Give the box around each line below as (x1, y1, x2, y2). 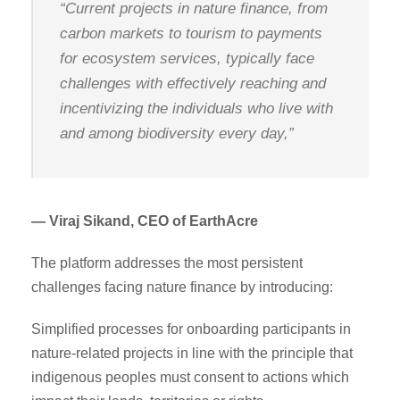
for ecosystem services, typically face (60, 49, 314, 67)
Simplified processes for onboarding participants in (31, 321, 351, 337)
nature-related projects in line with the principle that (31, 345, 353, 361)
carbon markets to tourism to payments (60, 24, 322, 42)
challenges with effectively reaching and (60, 74, 326, 92)
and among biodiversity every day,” (60, 124, 294, 142)
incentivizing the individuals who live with (60, 99, 333, 117)
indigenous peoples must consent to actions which (31, 369, 349, 385)
